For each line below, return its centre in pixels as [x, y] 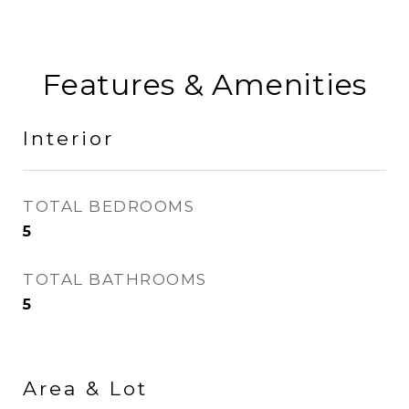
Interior [68, 138]
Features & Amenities [204, 84]
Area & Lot [85, 388]
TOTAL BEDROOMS [109, 206]
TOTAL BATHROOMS [115, 279]
